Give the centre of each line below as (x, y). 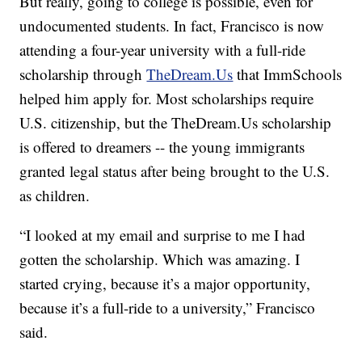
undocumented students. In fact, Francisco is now (172, 26)
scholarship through (83, 74)
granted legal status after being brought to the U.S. (175, 171)
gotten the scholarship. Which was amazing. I (160, 259)
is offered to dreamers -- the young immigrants (162, 147)
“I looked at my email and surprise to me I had (163, 235)
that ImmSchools (288, 74)
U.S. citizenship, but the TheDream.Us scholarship (176, 123)
